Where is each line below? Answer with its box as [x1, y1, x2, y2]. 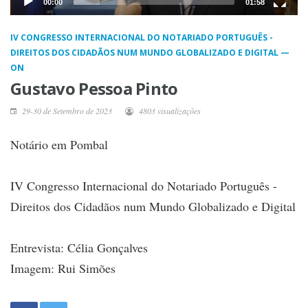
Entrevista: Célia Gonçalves [10, 239, 148, 256]
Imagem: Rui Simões [10, 259, 115, 276]
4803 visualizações [137, 104, 201, 116]
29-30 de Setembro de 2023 [20, 104, 112, 116]
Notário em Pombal [10, 135, 108, 153]
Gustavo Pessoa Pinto [10, 76, 178, 100]
